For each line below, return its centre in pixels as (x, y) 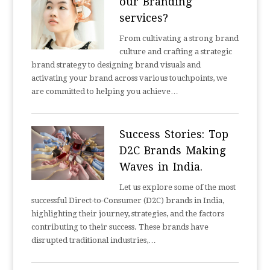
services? (143, 18)
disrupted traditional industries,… (94, 240)
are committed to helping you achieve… (105, 91)
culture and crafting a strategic (175, 52)
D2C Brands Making (172, 150)
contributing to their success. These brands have (120, 227)
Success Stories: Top (174, 134)
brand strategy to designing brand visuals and (116, 65)
